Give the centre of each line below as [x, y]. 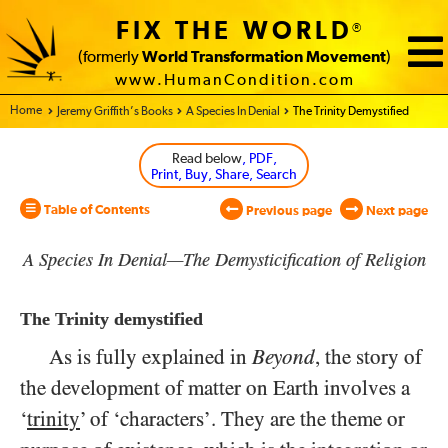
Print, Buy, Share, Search [224, 175]
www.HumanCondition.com [234, 80]
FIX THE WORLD [234, 32]
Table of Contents [95, 210]
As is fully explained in [150, 357]
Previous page [287, 211]
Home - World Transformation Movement [114, 111]
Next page [395, 211]
